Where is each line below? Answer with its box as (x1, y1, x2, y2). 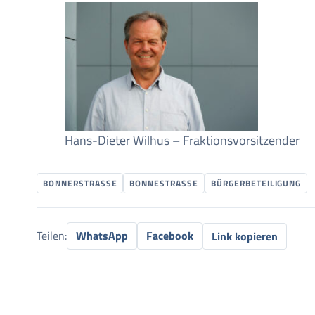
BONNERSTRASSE (43, 176, 112, 191)
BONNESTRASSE (129, 176, 193, 191)
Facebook (146, 227, 193, 245)
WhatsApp (76, 227, 128, 245)
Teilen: (37, 227, 67, 245)
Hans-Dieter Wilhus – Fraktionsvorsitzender (65, 131, 300, 150)
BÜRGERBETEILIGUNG (211, 176, 302, 191)
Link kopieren (212, 227, 278, 245)
